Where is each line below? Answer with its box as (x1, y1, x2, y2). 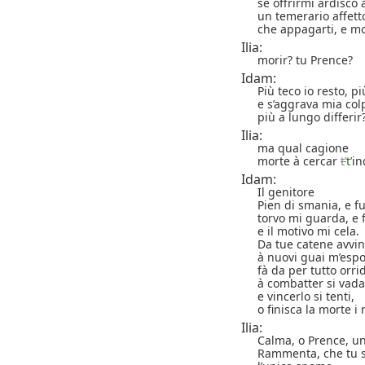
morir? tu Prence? (257, 51, 353, 68)
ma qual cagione (257, 139, 349, 156)
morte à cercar (257, 152, 341, 169)
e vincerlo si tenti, (257, 288, 354, 304)
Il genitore (257, 183, 314, 200)
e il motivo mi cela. (257, 222, 359, 239)
